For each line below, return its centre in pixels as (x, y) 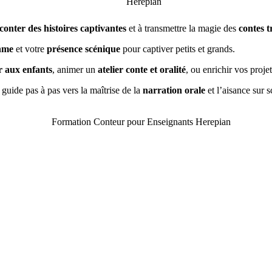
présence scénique (83, 49)
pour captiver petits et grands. (178, 49)
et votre (30, 49)
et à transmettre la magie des (182, 29)
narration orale (174, 90)
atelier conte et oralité (142, 70)
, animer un (75, 70)
